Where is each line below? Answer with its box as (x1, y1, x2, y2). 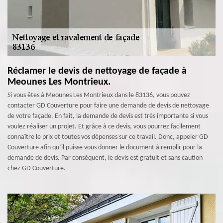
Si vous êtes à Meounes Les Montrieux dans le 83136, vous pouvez (7, 92, 190, 99)
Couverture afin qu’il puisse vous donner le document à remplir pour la (7, 144, 202, 151)
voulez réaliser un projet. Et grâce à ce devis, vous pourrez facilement (7, 123, 201, 130)
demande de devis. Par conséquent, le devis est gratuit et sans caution (7, 154, 203, 162)
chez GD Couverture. (7, 165, 66, 172)
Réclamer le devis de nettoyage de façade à (7, 66, 187, 76)
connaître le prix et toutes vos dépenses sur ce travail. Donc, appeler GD (7, 133, 208, 141)
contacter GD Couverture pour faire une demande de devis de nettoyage (7, 102, 209, 110)
